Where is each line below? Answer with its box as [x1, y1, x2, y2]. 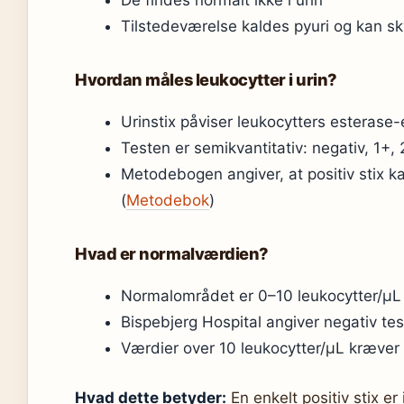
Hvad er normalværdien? [75, 243, 269, 263]
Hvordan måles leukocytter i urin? [75, 69, 337, 89]
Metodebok [126, 191, 209, 209]
